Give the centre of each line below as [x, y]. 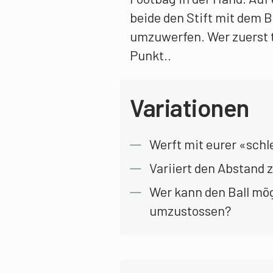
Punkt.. [151, 55]
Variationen [190, 107]
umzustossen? [190, 210]
